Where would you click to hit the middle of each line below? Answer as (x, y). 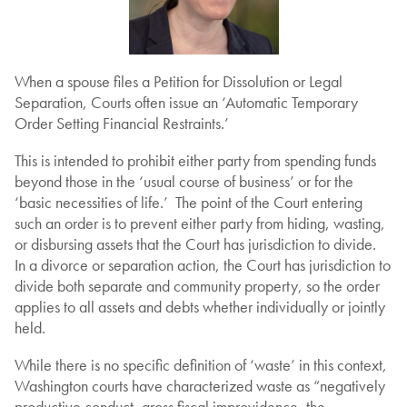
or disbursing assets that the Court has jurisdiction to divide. (197, 244)
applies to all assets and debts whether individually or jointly (200, 307)
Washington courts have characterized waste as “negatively (200, 386)
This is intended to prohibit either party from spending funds (195, 161)
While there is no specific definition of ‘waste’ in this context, (201, 365)
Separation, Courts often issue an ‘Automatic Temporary (186, 103)
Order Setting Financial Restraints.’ (122, 124)
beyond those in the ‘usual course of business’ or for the (184, 182)
